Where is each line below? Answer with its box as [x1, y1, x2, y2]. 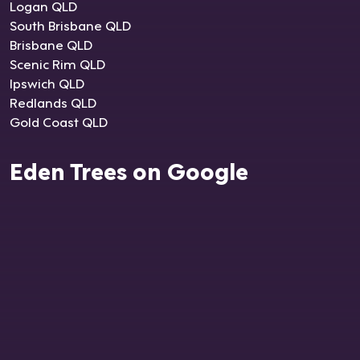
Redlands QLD [10, 92, 96, 112]
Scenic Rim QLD [10, 53, 105, 74]
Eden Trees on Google [10, 153, 248, 187]
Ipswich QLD [10, 72, 84, 93]
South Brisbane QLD [10, 14, 131, 35]
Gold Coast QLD [10, 111, 108, 132]
